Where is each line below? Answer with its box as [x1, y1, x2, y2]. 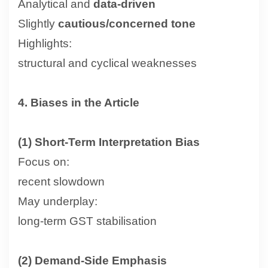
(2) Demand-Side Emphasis [18, 254, 167, 267]
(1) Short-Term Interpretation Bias [18, 135, 200, 148]
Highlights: [18, 36, 72, 50]
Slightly [18, 17, 58, 30]
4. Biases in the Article [18, 96, 139, 109]
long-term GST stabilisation [18, 214, 157, 227]
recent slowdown [18, 175, 105, 188]
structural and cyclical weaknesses [18, 56, 197, 69]
